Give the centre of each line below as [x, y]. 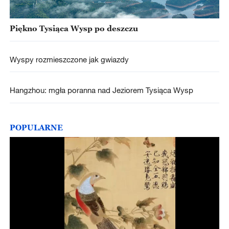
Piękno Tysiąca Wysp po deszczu [74, 28]
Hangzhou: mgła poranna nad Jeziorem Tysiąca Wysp [101, 90]
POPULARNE [36, 127]
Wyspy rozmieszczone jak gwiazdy [72, 59]
